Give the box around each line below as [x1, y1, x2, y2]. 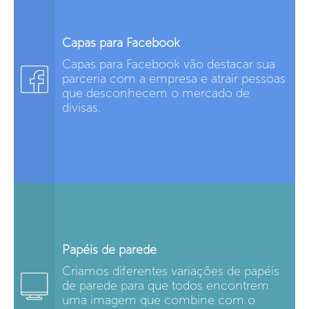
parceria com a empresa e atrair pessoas [62, 71, 286, 87]
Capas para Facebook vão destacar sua [62, 57, 275, 72]
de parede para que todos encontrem [62, 278, 269, 294]
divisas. [62, 100, 101, 116]
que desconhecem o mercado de [62, 86, 250, 101]
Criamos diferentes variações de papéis [62, 263, 279, 279]
